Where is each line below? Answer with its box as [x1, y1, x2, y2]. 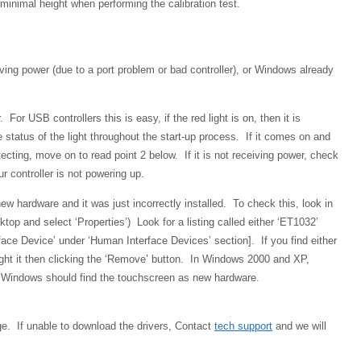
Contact [175, 320, 214, 332]
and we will [272, 320, 326, 332]
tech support [214, 320, 272, 332]
